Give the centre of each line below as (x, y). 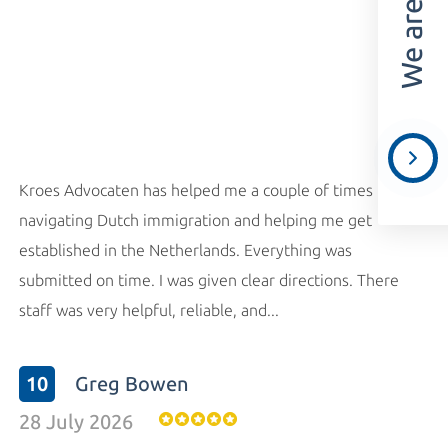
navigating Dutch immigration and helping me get (195, 220)
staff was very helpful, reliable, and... (149, 310)
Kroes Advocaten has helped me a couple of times (196, 190)
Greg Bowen (132, 384)
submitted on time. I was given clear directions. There (209, 280)
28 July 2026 (76, 422)
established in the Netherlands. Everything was (185, 250)
